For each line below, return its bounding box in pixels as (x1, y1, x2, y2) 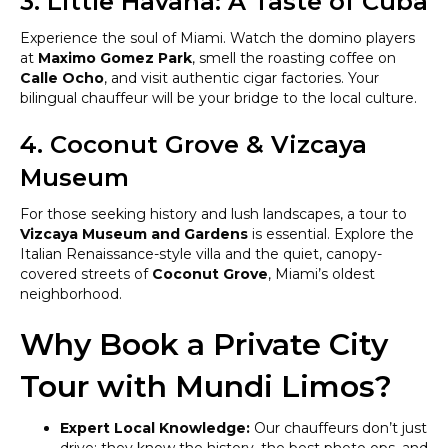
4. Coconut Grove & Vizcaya (20, 130, 367, 159)
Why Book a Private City (20, 326, 388, 363)
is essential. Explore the (248, 225, 414, 243)
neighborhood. (20, 285, 122, 303)
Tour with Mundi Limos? (20, 368, 392, 405)
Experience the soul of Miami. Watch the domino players (20, 29, 415, 47)
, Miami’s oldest (268, 265, 375, 283)
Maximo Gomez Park (38, 49, 192, 67)
